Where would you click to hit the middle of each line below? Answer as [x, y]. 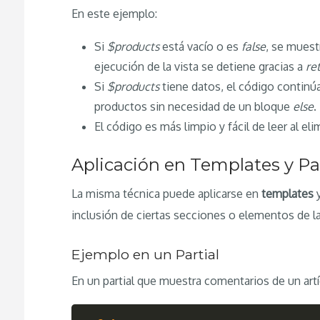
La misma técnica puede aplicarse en [167, 193]
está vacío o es [201, 47]
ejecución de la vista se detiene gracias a [200, 67]
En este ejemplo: [115, 13]
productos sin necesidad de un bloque [194, 107]
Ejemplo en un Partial [146, 254]
